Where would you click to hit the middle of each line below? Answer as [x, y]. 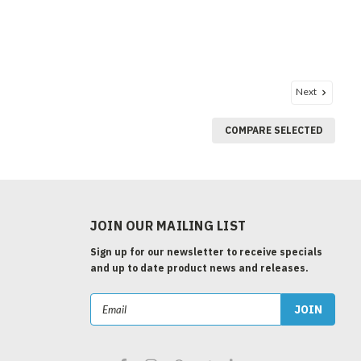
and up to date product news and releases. [199, 268]
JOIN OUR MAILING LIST [168, 225]
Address [111, 318]
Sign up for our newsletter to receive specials [206, 251]
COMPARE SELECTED [274, 130]
